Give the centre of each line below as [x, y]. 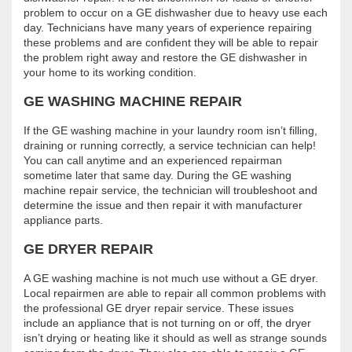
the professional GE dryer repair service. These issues [159, 308]
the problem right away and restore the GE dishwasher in [165, 58]
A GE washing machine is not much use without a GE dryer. [171, 278]
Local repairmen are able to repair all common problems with [175, 293]
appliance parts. [63, 220]
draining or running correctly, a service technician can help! [170, 146]
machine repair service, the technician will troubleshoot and [170, 191]
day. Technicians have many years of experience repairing [168, 28]
